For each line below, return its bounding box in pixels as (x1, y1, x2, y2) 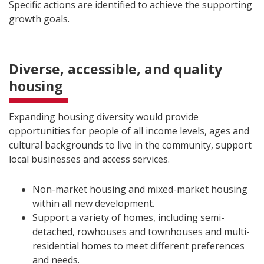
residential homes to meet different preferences (32, 239, 245, 252)
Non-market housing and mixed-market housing (32, 183, 247, 196)
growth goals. (9, 12, 70, 25)
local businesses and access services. (9, 153, 170, 166)
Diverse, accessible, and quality (9, 60, 222, 78)
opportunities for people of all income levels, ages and (9, 124, 249, 137)
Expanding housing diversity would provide (9, 110, 199, 123)
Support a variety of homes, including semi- (32, 211, 225, 224)
